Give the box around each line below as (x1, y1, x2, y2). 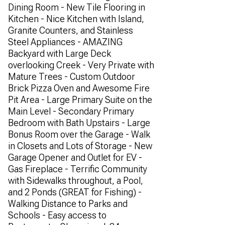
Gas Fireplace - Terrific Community (8, 164, 147, 174)
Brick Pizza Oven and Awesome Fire (8, 83, 150, 93)
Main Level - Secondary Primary (8, 106, 134, 117)
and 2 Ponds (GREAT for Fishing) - (8, 187, 142, 197)
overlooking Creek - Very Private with (8, 60, 154, 70)
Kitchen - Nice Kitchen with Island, (8, 14, 144, 24)
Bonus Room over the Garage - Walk (8, 129, 150, 140)
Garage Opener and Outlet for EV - (8, 152, 142, 163)
